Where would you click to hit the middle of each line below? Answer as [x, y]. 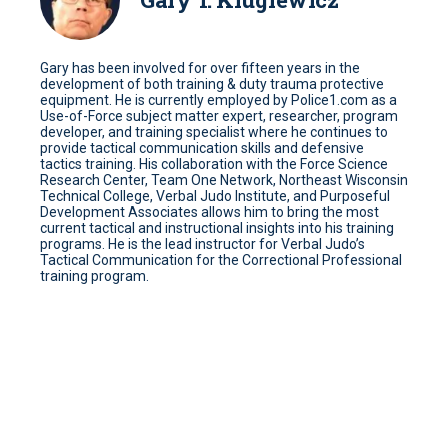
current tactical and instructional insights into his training [217, 228]
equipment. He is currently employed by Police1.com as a [218, 100]
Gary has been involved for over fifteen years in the [200, 68]
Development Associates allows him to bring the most [209, 212]
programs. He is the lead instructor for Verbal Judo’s [202, 244]
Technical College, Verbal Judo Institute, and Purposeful [215, 196]
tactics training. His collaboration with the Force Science [214, 164]
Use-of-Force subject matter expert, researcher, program [219, 116]
